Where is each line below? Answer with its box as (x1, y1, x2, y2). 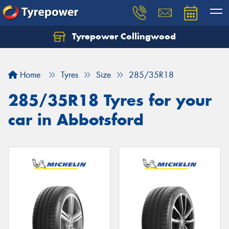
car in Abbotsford (8, 110, 144, 129)
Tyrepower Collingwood (70, 31, 176, 42)
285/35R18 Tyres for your (8, 90, 212, 110)
